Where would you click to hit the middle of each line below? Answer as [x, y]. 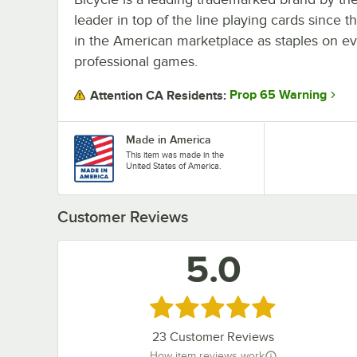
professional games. [136, 61]
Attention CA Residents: [158, 95]
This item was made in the [175, 154]
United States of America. [174, 165]
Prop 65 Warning [278, 95]
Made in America [169, 139]
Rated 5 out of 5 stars [216, 306]
